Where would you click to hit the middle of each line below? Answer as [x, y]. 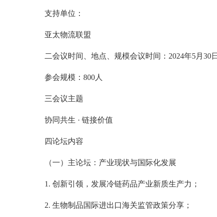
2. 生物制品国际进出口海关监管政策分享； [118, 205]
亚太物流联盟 [68, 34]
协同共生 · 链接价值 [79, 120]
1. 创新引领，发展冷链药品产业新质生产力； [122, 184]
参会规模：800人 [74, 77]
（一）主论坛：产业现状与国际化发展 [110, 162]
